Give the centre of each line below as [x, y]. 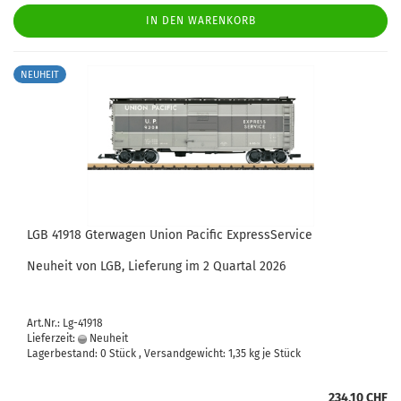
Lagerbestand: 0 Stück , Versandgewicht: [128, 354]
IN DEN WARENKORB [200, 21]
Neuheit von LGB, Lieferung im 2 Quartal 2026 [156, 266]
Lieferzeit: [52, 338]
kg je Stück [273, 354]
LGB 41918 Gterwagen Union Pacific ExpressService [170, 235]
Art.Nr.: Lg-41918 [65, 323]
